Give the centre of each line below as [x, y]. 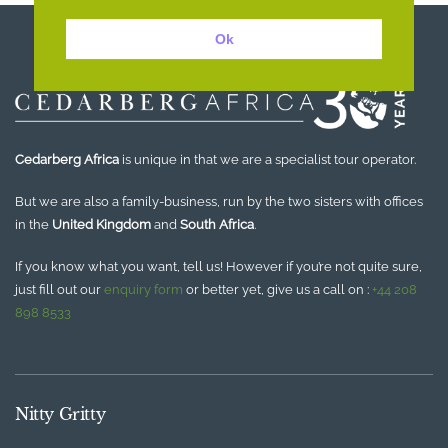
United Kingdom [101, 225]
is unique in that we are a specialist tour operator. [267, 160]
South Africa [217, 225]
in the [33, 225]
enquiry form [143, 290]
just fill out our [59, 290]
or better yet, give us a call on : [277, 290]
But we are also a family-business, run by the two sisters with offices [219, 202]
